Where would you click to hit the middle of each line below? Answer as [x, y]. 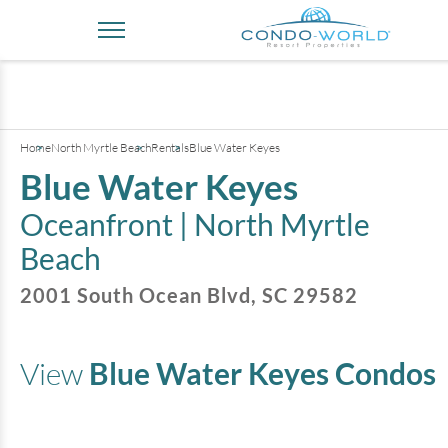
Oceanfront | [107, 224]
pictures [375, 70]
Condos [382, 372]
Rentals [170, 147]
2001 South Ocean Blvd [135, 295]
